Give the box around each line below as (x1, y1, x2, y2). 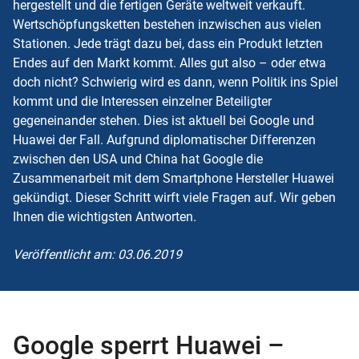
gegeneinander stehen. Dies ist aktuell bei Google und (13, 112, 314, 128)
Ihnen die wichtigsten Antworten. (13, 208, 196, 224)
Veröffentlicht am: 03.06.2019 (13, 247, 182, 262)
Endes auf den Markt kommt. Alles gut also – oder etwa (13, 54, 326, 71)
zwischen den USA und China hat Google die (13, 151, 263, 167)
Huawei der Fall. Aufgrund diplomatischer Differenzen (13, 131, 316, 147)
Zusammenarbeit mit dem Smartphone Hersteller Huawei (13, 170, 334, 186)
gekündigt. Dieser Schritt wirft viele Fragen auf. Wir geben (13, 189, 336, 205)
